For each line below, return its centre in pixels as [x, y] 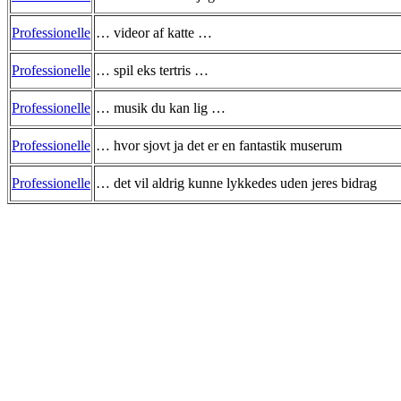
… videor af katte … [154, 32]
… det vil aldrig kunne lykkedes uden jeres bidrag [236, 183]
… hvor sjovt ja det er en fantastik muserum [219, 145]
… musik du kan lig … [161, 107]
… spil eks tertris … [152, 70]
